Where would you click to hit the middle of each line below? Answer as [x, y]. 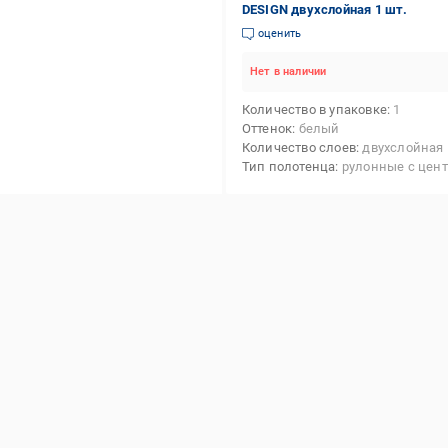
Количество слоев [298, 147]
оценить [279, 33]
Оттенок [267, 128]
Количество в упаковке [314, 109]
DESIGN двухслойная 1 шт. [324, 9]
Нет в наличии [288, 71]
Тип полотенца [288, 166]
